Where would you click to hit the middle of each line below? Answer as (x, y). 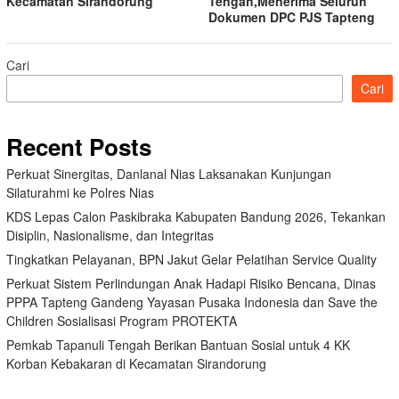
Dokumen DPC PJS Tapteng (292, 16)
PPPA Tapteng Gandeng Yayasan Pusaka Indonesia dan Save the (192, 301)
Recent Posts (79, 146)
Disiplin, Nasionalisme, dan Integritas (110, 235)
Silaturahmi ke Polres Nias (80, 192)
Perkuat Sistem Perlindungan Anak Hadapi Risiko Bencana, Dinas (191, 283)
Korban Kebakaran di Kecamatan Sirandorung (136, 363)
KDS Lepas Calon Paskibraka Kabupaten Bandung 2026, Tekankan (196, 216)
